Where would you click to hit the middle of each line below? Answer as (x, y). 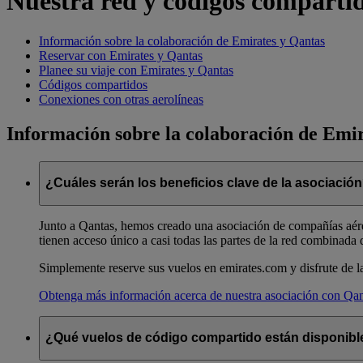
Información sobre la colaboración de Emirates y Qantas (182, 41)
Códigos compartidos (93, 84)
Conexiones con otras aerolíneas (121, 99)
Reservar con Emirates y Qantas (121, 55)
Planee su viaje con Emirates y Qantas (136, 70)
